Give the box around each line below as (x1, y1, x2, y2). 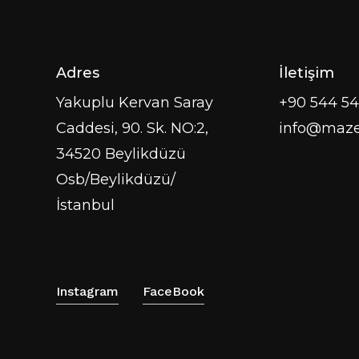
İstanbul (56, 196, 115, 215)
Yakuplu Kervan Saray (56, 94, 213, 112)
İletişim (278, 64, 334, 83)
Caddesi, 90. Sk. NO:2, (56, 119, 208, 138)
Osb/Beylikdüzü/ (56, 171, 175, 189)
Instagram (56, 283, 119, 299)
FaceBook (143, 283, 204, 299)
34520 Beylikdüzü (56, 145, 186, 163)
